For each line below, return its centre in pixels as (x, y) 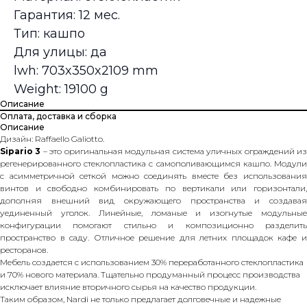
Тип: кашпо (49, 34)
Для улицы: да (60, 52)
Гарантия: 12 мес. (67, 15)
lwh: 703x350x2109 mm (86, 71)
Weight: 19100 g (61, 89)
